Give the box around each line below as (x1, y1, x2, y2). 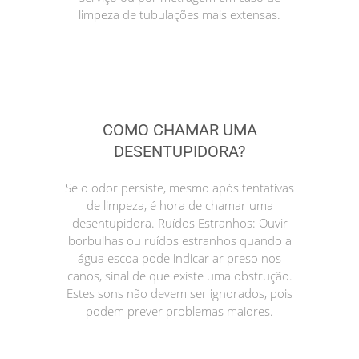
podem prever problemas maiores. (86, 303, 273, 320)
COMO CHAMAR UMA (102, 120, 257, 140)
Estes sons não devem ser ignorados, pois (67, 285, 292, 302)
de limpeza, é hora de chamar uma (86, 197, 273, 214)
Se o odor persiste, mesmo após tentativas (65, 179, 294, 196)
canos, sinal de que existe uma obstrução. (67, 268, 292, 284)
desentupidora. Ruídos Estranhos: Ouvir (71, 215, 288, 232)
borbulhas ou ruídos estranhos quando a (67, 232, 292, 249)
